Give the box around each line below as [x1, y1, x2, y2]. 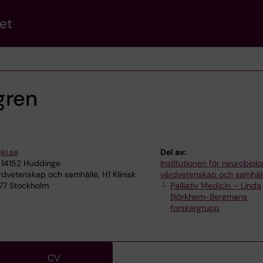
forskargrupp [170, 203, 220, 213]
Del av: [160, 147, 187, 157]
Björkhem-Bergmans [170, 191, 248, 202]
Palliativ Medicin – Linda [170, 180, 262, 191]
